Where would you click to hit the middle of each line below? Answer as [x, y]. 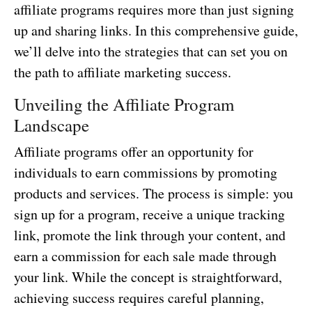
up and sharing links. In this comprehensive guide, [156, 30]
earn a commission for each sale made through [145, 256]
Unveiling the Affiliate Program [124, 104]
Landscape [52, 125]
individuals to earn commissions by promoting [146, 172]
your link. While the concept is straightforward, [148, 276]
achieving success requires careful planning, [139, 297]
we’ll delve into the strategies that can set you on [151, 51]
